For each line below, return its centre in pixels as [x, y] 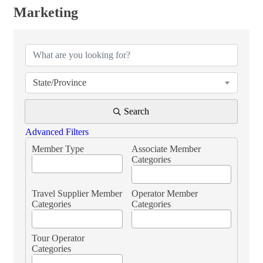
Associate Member [166, 149]
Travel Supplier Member [77, 193]
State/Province [60, 82]
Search [136, 111]
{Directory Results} [71, 28]
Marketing [46, 12]
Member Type [58, 149]
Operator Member [165, 193]
